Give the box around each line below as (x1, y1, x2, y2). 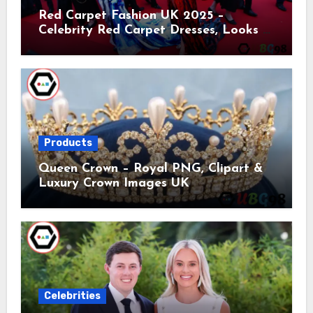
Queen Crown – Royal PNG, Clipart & (38, 161, 263, 175)
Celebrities (43, 289, 101, 302)
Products (43, 136, 92, 149)
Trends (38, 38, 78, 52)
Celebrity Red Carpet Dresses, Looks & (38, 23, 272, 37)
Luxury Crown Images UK (38, 176, 189, 190)
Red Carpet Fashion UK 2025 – (38, 8, 224, 22)
